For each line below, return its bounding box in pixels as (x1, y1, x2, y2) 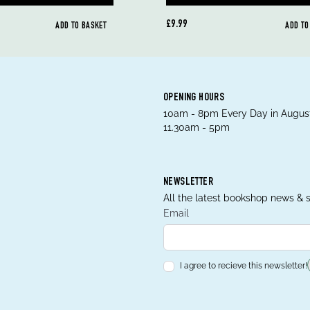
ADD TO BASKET (55, 21, 107, 31)
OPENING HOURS (163, 93, 225, 104)
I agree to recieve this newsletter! (180, 261, 307, 271)
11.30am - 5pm (163, 122, 230, 133)
